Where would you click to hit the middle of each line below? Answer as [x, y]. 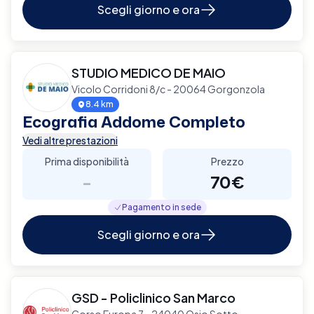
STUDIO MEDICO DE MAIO [149, 72]
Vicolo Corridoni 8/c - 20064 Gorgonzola [168, 89]
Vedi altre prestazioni [70, 140]
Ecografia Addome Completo [134, 121]
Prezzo [227, 161]
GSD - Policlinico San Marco [153, 297]
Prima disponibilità [87, 161]
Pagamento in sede [161, 207]
